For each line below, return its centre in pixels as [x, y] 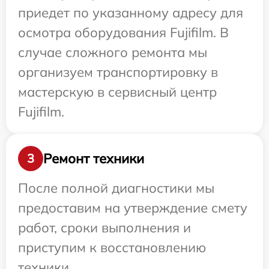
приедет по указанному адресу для [131, 13]
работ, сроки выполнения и [104, 228]
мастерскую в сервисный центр [117, 92]
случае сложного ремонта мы [113, 53]
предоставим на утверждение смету [133, 208]
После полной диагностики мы [116, 188]
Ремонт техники [94, 158]
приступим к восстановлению [112, 248]
